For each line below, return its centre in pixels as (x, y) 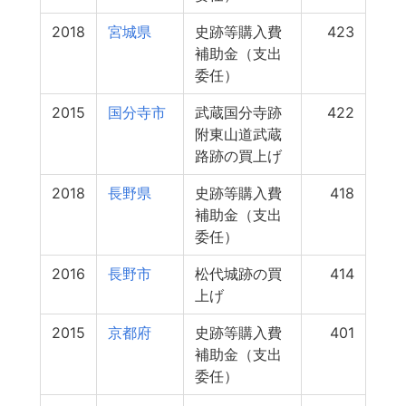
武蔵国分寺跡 (238, 112)
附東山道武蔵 (238, 134)
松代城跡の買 (238, 274)
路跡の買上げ (238, 156)
